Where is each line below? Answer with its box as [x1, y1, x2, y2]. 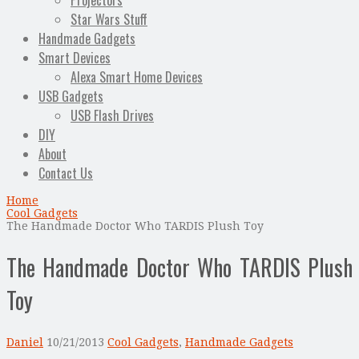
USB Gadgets [38, 87, 103, 107]
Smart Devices [38, 48, 111, 68]
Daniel [6, 335, 43, 349]
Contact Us [38, 163, 93, 184]
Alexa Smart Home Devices [71, 67, 203, 87]
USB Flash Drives [71, 106, 154, 126]
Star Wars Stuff [71, 10, 147, 30]
